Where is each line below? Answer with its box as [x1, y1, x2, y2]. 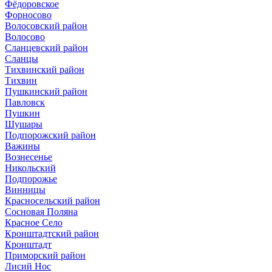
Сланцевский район [5, 42, 88, 53]
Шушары [5, 118, 42, 129]
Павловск [5, 97, 45, 107]
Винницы [5, 184, 46, 195]
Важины [5, 140, 40, 151]
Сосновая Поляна [5, 206, 78, 217]
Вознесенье [5, 151, 52, 162]
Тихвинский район [5, 64, 84, 75]
